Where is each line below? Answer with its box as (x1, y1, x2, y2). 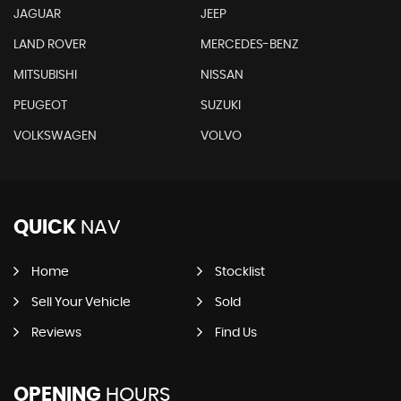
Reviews (31, 326, 81, 339)
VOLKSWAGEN (13, 129, 97, 142)
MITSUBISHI (13, 68, 77, 81)
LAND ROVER (13, 38, 86, 51)
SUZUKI (200, 98, 241, 112)
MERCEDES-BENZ (200, 38, 299, 51)
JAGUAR (13, 7, 61, 21)
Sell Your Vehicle (31, 295, 131, 309)
